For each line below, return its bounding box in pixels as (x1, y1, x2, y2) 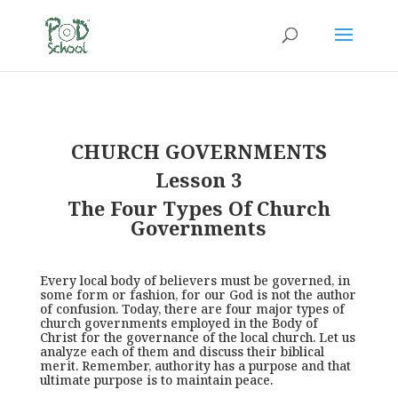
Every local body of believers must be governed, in (39, 272, 350, 289)
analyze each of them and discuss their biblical (39, 343, 324, 360)
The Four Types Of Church (67, 195, 330, 221)
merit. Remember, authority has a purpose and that (39, 357, 351, 374)
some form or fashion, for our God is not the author (39, 286, 356, 303)
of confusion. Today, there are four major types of (39, 300, 345, 317)
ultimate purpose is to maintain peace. (39, 371, 273, 388)
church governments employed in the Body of (39, 314, 318, 331)
